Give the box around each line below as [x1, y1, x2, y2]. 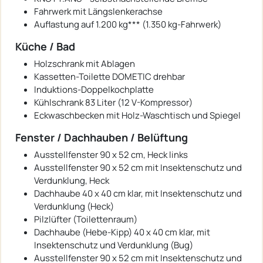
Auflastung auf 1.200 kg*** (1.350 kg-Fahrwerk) [34, 18, 221, 31]
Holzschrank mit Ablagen [34, 57, 135, 70]
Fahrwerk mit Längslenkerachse [34, 5, 163, 18]
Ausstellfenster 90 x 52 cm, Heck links [34, 148, 188, 161]
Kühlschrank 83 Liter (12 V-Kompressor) [34, 96, 193, 109]
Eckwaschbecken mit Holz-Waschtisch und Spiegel [34, 109, 241, 122]
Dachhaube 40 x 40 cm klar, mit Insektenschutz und [34, 187, 242, 200]
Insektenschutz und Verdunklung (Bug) [34, 238, 193, 251]
